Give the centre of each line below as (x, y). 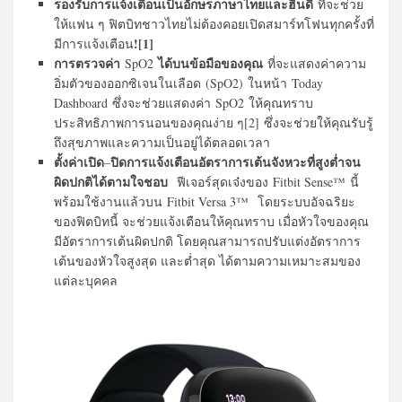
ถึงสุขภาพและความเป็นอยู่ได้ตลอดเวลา (162, 143)
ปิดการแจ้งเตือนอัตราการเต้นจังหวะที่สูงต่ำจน (236, 162)
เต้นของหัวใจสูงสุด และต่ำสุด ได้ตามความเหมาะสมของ (207, 261)
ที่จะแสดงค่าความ (315, 64)
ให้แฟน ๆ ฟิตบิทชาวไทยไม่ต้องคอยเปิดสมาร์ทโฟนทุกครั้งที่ (214, 24)
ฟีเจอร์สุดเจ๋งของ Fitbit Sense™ (257, 182)
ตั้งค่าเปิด (79, 162)
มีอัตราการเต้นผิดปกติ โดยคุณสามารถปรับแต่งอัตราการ (207, 241)
